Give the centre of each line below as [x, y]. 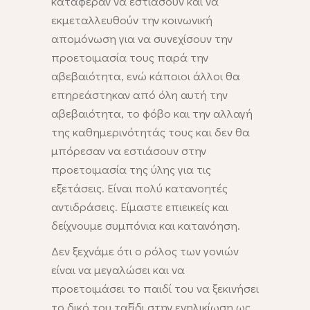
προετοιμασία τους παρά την [130, 57]
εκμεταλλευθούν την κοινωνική [132, 20]
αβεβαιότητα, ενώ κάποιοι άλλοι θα [146, 76]
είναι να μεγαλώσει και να [118, 270]
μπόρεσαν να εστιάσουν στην [129, 151]
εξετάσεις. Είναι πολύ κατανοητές [139, 188]
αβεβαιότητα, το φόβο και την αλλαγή [152, 113]
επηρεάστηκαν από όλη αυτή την [139, 95]
